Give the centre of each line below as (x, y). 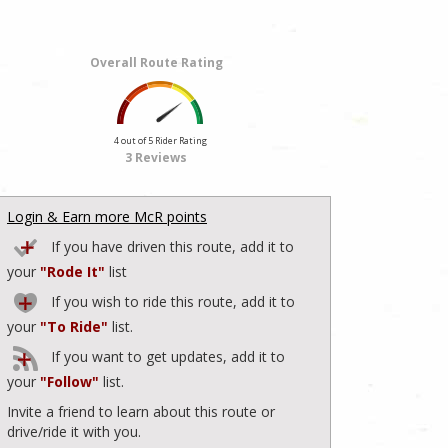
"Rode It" (72, 271)
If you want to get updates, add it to (166, 356)
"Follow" (69, 381)
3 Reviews (156, 157)
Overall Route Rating (156, 62)
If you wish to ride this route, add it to (171, 301)
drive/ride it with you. (74, 431)
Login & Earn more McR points (107, 216)
